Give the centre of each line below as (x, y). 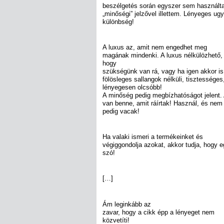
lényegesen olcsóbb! (132, 87)
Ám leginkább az (127, 204)
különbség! (118, 21)
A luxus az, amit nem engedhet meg (155, 47)
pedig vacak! (121, 111)
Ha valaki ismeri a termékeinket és (153, 137)
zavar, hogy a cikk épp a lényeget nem (158, 212)
